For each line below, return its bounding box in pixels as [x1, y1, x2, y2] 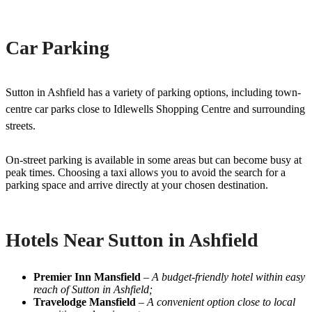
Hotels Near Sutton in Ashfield [6, 229, 258, 251]
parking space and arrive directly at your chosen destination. [6, 179, 268, 192]
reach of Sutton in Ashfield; [33, 283, 153, 296]
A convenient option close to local [147, 296, 295, 309]
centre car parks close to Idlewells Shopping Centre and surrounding [6, 103, 305, 116]
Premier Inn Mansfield [33, 271, 141, 283]
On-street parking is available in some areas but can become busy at [6, 154, 302, 166]
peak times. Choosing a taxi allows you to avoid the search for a [6, 166, 286, 179]
